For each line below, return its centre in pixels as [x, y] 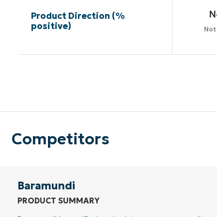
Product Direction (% [77, 16]
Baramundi [46, 186]
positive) [51, 26]
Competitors [61, 139]
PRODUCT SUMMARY [58, 201]
